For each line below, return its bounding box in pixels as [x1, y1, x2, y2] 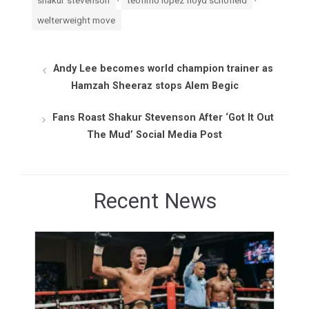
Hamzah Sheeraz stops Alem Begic [70, 79, 239, 92]
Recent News [92, 188, 217, 213]
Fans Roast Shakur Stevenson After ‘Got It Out [52, 112, 274, 124]
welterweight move [37, 14, 116, 26]
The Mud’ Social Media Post [87, 129, 222, 141]
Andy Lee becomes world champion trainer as [52, 62, 273, 74]
